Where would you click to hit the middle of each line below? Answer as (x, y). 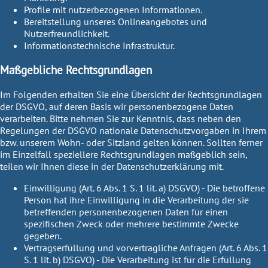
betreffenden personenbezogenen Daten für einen (126, 211)
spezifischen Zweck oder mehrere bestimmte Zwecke (131, 223)
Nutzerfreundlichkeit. (67, 34)
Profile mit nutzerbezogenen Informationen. (113, 10)
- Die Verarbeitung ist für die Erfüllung (173, 259)
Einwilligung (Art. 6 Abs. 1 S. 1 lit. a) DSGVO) (112, 188)
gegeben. (43, 235)
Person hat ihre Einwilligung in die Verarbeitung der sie (136, 200)
